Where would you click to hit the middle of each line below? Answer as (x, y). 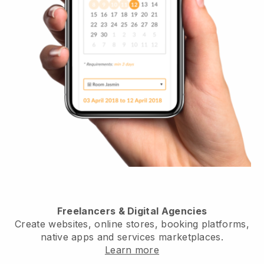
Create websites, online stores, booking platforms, (132, 224)
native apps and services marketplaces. (132, 237)
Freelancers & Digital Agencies (132, 211)
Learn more (132, 250)
